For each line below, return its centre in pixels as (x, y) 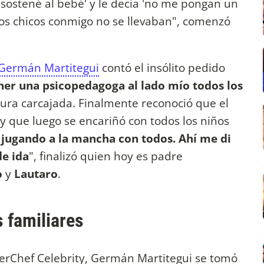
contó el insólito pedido (162, 68)
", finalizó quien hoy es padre (106, 156)
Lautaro (36, 174)
